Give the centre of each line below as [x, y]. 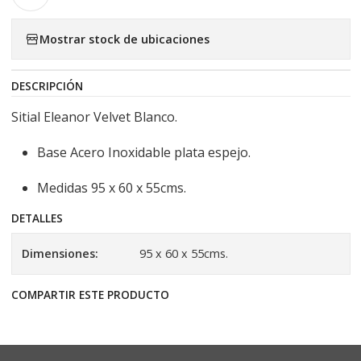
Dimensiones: [60, 253]
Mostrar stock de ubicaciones [124, 39]
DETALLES [37, 218]
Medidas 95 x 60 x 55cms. [111, 188]
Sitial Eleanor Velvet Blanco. [94, 117]
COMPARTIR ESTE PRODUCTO [90, 295]
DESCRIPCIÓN [47, 86]
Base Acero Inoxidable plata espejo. [143, 152]
